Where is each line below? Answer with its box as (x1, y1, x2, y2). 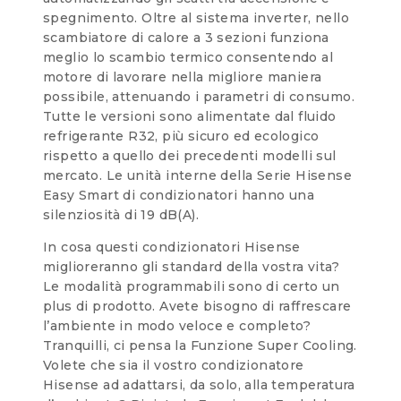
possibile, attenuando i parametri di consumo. (43, 88, 354, 105)
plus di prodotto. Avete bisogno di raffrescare (43, 297, 352, 314)
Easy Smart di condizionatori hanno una (43, 186, 315, 203)
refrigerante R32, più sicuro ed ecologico (43, 127, 320, 144)
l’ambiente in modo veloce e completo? (43, 317, 311, 334)
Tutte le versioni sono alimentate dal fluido (43, 107, 337, 124)
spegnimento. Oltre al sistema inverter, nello (43, 9, 349, 26)
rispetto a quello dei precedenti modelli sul (43, 147, 337, 164)
